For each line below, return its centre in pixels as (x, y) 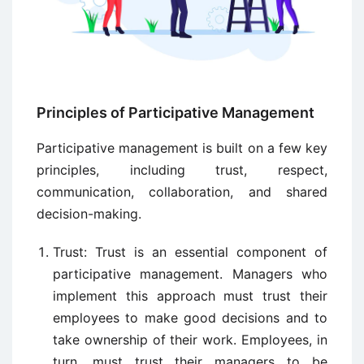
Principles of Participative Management (175, 113)
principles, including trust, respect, (182, 170)
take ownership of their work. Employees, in (190, 340)
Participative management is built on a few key (182, 148)
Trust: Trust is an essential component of (190, 252)
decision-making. (89, 214)
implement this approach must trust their (190, 296)
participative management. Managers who (190, 274)
